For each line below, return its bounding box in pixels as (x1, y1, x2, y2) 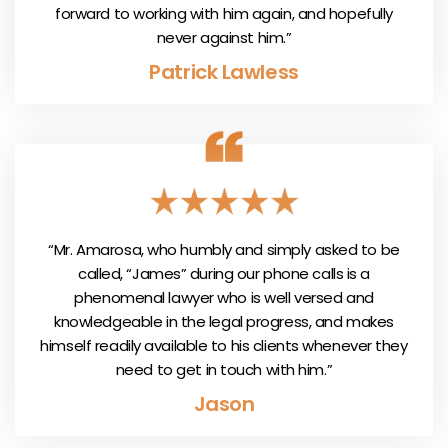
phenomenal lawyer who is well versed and (74, 286, 374, 308)
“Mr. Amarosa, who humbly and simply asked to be (48, 238, 400, 260)
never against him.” (156, 26, 292, 48)
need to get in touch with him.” (115, 358, 333, 380)
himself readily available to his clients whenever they (40, 334, 408, 356)
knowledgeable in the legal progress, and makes (54, 310, 394, 332)
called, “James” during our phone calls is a (77, 262, 371, 284)
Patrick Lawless (149, 57, 299, 86)
